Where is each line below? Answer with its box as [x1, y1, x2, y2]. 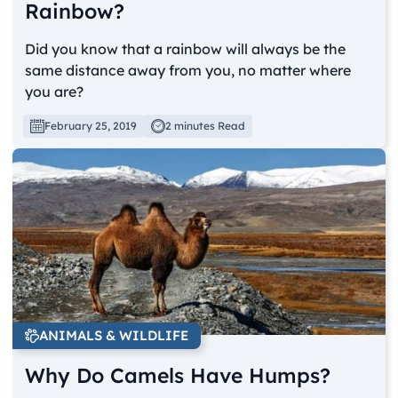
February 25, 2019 [44, 119, 138, 133]
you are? [25, 83, 84, 101]
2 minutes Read [165, 119, 246, 133]
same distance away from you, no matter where [25, 61, 352, 80]
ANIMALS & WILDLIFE [39, 327, 189, 344]
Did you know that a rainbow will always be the [25, 40, 346, 59]
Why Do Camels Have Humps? [25, 362, 331, 388]
